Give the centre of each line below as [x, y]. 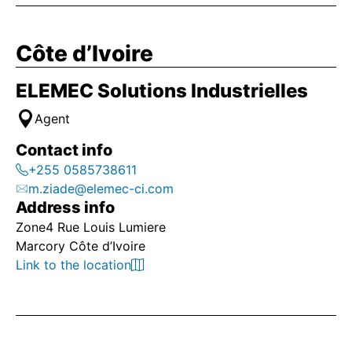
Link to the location [73, 265]
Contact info [64, 150]
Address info [65, 207]
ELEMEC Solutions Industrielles [162, 91]
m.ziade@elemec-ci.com [101, 189]
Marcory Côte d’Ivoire [81, 246]
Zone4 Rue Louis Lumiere [91, 227]
